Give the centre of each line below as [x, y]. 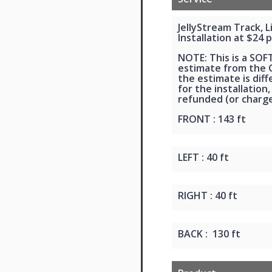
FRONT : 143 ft [212, 119]
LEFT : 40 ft [203, 157]
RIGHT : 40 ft [208, 195]
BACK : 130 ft [209, 233]
